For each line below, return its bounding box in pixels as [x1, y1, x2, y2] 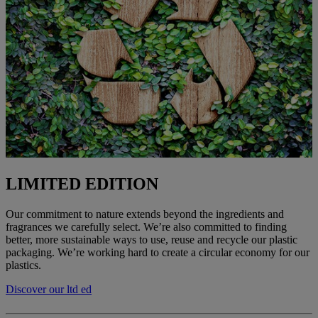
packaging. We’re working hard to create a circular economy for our [6, 246, 309, 259]
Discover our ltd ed [6, 283, 92, 296]
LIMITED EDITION [6, 175, 158, 194]
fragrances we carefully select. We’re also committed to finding [6, 221, 287, 234]
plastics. [6, 259, 41, 272]
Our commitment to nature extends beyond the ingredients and [6, 208, 284, 221]
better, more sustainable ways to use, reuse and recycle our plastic [6, 234, 297, 246]
